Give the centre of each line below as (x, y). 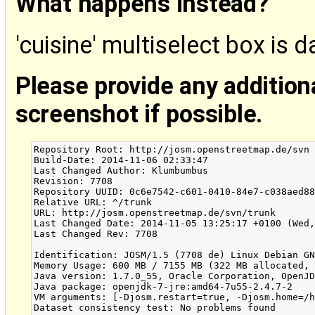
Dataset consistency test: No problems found (155, 308)
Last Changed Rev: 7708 (96, 234)
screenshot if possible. (139, 114)
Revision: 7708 (73, 181)
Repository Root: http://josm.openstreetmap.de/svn (172, 150)
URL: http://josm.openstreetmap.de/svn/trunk (155, 213)
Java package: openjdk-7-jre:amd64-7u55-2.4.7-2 (163, 287)
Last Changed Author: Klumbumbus (121, 171)
